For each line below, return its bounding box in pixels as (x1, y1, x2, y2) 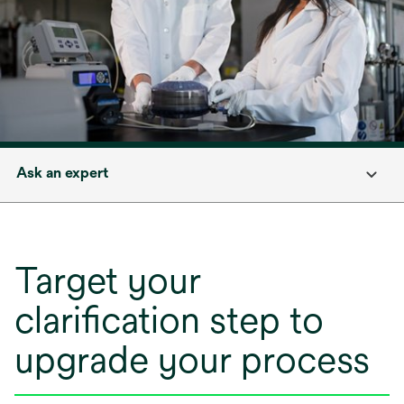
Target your (14, 259, 201, 301)
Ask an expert (16, 164, 108, 181)
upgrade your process (14, 338, 370, 381)
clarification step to (14, 298, 324, 341)
